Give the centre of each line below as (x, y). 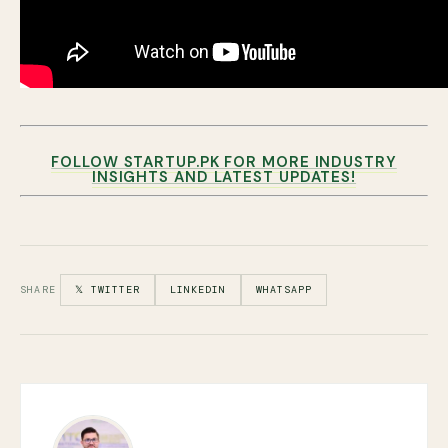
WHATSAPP (284, 289)
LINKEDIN (198, 289)
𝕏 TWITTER (107, 289)
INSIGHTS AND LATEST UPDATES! (224, 177)
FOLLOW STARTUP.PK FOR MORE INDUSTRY (224, 162)
